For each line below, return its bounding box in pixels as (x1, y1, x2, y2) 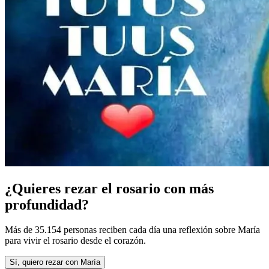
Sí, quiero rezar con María (10, 258, 100, 267)
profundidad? (5, 196, 89, 213)
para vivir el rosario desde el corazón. (5, 235, 146, 246)
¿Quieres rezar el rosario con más (5, 180, 214, 196)
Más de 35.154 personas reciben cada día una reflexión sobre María (5, 225, 260, 235)
